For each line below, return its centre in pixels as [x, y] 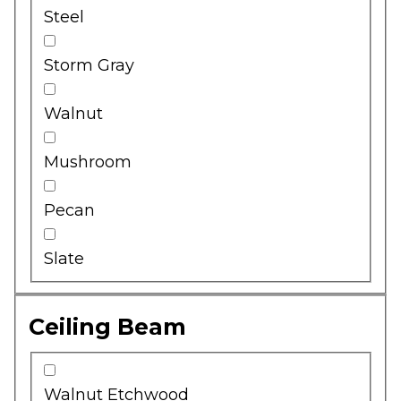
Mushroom [88, 162]
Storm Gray [89, 65]
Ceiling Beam [107, 327]
